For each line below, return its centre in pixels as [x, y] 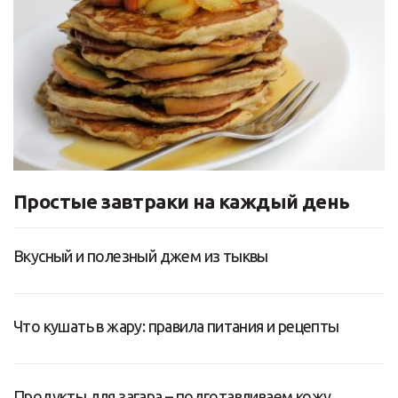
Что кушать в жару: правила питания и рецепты [176, 326]
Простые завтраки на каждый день [182, 202]
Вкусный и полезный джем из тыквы [141, 256]
